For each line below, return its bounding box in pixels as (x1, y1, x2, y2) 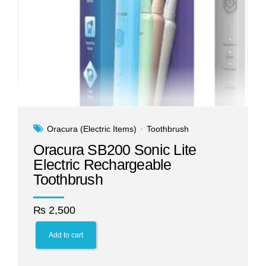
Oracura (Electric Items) (47, 124, 137, 134)
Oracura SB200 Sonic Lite (33, 141, 197, 159)
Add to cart (48, 230, 83, 239)
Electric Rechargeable (33, 156, 172, 173)
